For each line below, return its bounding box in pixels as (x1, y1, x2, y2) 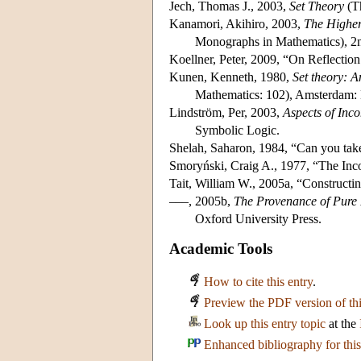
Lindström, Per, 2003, (169, 105, 283, 119)
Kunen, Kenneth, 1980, (169, 69, 293, 84)
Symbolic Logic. (195, 122, 280, 137)
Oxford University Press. (195, 211, 322, 226)
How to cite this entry (204, 275, 313, 289)
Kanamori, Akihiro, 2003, (169, 16, 304, 31)
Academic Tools (169, 240, 272, 258)
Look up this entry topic (204, 317, 326, 331)
